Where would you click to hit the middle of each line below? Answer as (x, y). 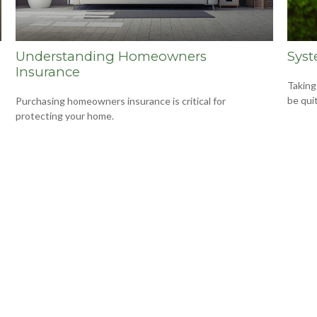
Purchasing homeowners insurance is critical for (121, 101)
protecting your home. (65, 116)
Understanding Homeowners (111, 57)
